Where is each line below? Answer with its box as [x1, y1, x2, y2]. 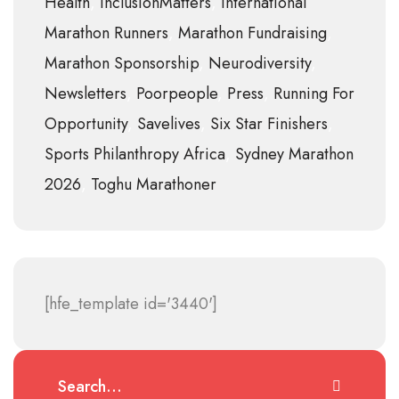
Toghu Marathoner [91, 172, 216, 196]
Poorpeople [136, 81, 217, 105]
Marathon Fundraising [178, 20, 327, 45]
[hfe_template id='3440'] [45, 291, 217, 315]
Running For [273, 81, 354, 105]
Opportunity [45, 111, 127, 135]
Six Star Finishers [210, 111, 328, 135]
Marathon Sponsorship [45, 51, 199, 75]
